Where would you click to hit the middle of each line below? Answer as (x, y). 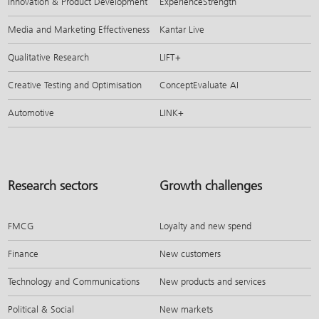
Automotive (31, 113)
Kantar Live (182, 29)
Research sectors (53, 185)
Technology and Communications (74, 281)
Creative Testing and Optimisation (75, 85)
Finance (23, 253)
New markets (186, 309)
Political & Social (41, 309)
